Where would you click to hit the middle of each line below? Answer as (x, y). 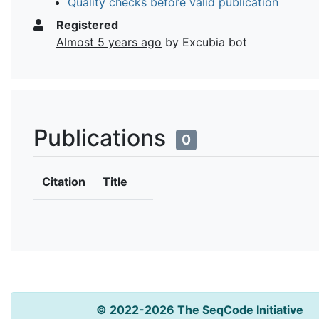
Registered (86, 25)
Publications (103, 137)
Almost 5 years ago (109, 42)
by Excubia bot (204, 42)
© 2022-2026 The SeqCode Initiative (199, 309)
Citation (64, 181)
